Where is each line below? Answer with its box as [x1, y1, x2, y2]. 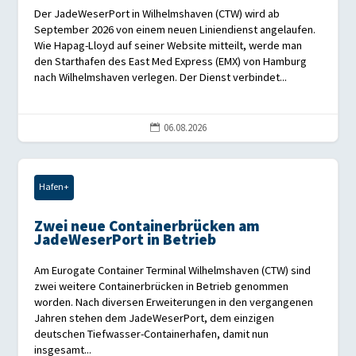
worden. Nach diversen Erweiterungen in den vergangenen [34, 296, 314, 310]
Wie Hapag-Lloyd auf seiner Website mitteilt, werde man [34, 39, 303, 53]
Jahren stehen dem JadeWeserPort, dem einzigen [34, 311, 275, 326]
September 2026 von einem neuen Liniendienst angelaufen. [34, 23, 316, 37]
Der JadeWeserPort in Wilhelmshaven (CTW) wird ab [34, 7, 281, 21]
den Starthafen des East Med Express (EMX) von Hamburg [34, 55, 308, 69]
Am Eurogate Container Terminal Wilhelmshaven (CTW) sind [34, 264, 311, 278]
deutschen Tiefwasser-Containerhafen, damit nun [34, 327, 269, 342]
